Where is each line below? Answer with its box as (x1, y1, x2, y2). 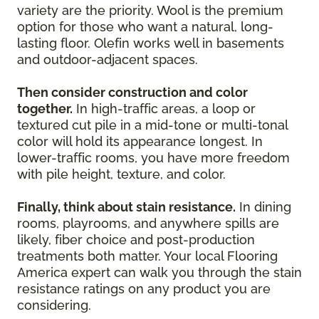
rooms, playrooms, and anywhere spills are (17, 215, 279, 231)
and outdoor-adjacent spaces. (17, 51, 198, 67)
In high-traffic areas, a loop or (73, 100, 256, 116)
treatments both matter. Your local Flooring (17, 248, 278, 263)
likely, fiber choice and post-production (17, 231, 255, 247)
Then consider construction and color (17, 84, 248, 100)
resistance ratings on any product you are (17, 281, 271, 296)
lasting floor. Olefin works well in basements (17, 35, 284, 51)
